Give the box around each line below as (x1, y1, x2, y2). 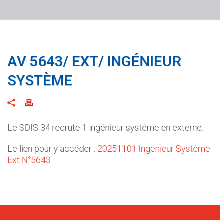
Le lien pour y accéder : (7, 143, 97, 154)
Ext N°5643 (7, 155, 51, 165)
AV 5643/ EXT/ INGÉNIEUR (7, 53, 181, 70)
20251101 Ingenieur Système (97, 143, 210, 154)
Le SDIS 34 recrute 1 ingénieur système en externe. (7, 122, 203, 133)
